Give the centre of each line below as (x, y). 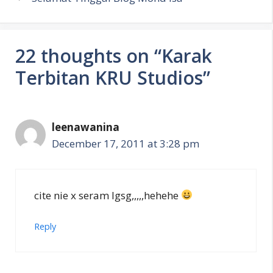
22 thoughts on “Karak (114, 56)
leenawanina (86, 127)
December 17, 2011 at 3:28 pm (126, 144)
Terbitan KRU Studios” (113, 78)
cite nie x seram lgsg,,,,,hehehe (108, 195)
